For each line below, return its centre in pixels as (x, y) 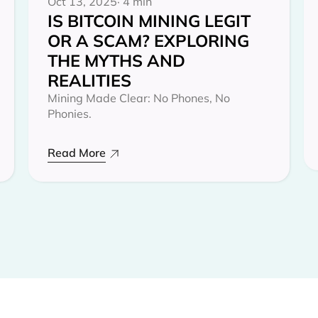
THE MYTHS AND (116, 60)
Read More (77, 152)
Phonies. (70, 113)
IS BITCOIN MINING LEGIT (149, 20)
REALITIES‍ (89, 80)
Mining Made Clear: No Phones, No (139, 98)
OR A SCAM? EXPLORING (148, 40)
